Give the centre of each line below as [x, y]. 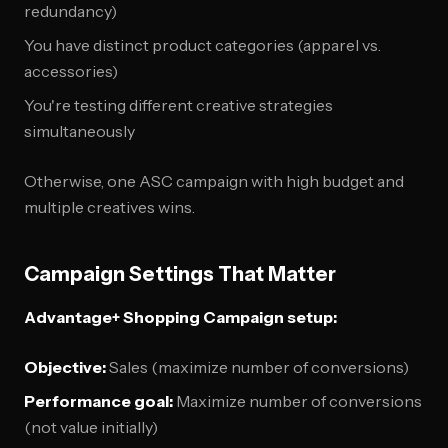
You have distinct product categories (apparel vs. [202, 45]
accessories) [71, 71]
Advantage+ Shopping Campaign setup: [180, 317]
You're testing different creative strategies [178, 105]
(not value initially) [91, 427]
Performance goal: [98, 401]
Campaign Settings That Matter [180, 274]
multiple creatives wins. [109, 207]
